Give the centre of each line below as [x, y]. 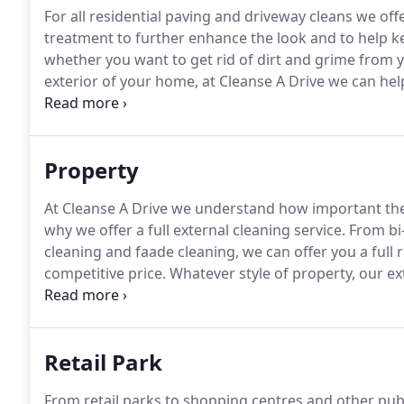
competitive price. [105, 273]
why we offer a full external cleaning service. [195, 230]
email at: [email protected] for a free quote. [191, 103]
